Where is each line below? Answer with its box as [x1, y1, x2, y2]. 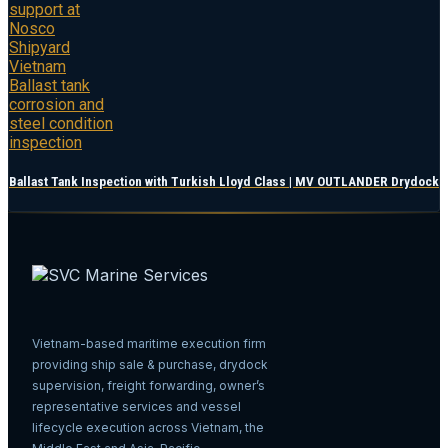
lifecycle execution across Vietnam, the [32, 420, 264, 436]
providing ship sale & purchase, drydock [32, 357, 268, 373]
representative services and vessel [32, 399, 241, 415]
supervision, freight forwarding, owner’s [32, 378, 265, 394]
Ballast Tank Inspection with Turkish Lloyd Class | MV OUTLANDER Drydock [9, 174, 439, 190]
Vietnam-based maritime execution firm [32, 336, 266, 352]
